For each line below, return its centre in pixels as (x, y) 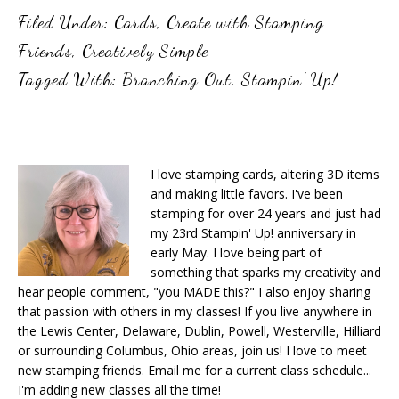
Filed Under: (66, 22)
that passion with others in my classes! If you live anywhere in (195, 311)
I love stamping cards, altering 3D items (265, 174)
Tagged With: (70, 79)
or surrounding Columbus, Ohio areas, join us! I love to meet (192, 350)
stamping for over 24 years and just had (266, 213)
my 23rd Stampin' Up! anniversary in (253, 232)
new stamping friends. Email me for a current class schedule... (195, 370)
